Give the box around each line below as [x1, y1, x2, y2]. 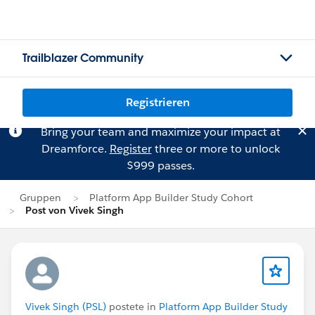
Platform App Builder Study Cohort [89, 191, 253, 204]
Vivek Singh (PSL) [25, 300, 106, 313]
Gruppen [20, 191, 61, 204]
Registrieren [125, 95, 190, 110]
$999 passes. [126, 158, 195, 173]
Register [109, 141, 152, 156]
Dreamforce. [41, 141, 110, 156]
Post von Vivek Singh [25, 204, 124, 217]
